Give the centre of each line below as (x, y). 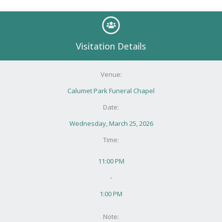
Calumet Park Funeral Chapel (111, 90)
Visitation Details (111, 46)
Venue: (111, 74)
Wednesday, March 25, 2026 (111, 123)
